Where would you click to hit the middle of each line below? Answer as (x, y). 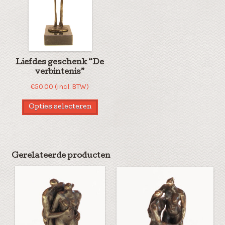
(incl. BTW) (72, 87)
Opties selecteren (60, 107)
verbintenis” (60, 72)
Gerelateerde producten (61, 156)
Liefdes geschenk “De (60, 63)
